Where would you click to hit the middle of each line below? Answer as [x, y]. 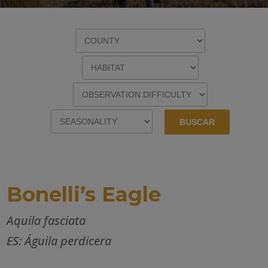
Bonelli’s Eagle [84, 194]
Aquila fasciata [46, 220]
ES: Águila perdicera [59, 240]
